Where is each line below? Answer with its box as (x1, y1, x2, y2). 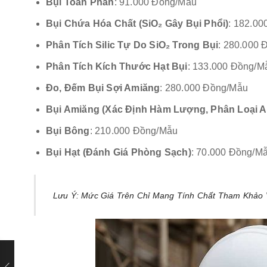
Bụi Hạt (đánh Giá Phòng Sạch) (46, 147, 191, 158)
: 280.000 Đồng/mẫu (160, 83, 249, 94)
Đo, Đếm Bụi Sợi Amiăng (46, 83, 160, 94)
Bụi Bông (46, 126, 90, 136)
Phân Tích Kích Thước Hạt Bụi (46, 61, 188, 72)
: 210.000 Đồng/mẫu (89, 126, 178, 136)
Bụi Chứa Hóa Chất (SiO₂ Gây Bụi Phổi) (46, 18, 229, 29)
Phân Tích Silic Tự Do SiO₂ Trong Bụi (46, 40, 219, 51)
